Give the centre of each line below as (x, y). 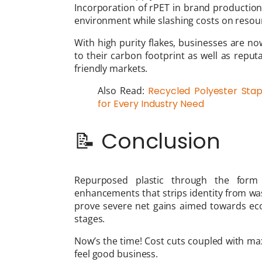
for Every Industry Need (151, 104)
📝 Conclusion (147, 142)
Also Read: (123, 90)
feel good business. (116, 254)
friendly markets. (111, 68)
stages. (90, 219)
